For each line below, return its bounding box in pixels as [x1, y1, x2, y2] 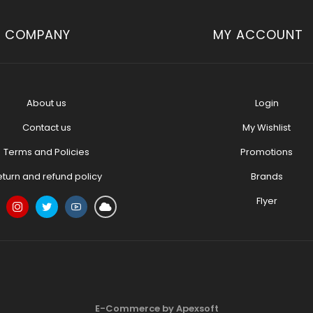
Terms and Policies [3, 145, 89, 159]
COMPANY [5, 26, 71, 43]
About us [27, 96, 66, 110]
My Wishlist [242, 121, 291, 134]
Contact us [22, 121, 71, 134]
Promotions [240, 145, 293, 159]
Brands [250, 170, 283, 183]
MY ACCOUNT [212, 26, 303, 43]
